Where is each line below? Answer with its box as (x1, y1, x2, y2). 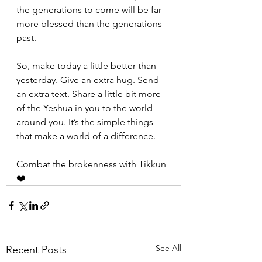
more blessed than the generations (16, 18, 164, 30)
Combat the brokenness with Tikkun (16, 158, 166, 170)
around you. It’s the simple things (16, 116, 156, 128)
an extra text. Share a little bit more (16, 88, 163, 100)
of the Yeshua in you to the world (16, 102, 155, 114)
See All (156, 243, 181, 254)
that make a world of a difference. (16, 130, 156, 142)
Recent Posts (6, 243, 67, 257)
